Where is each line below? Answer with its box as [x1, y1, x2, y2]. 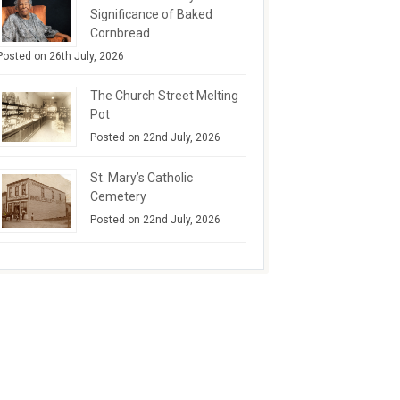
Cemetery [90, 188, 146, 204]
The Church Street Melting [90, 88, 238, 104]
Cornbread [90, 26, 150, 41]
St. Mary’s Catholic [90, 170, 193, 185]
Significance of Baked [90, 7, 212, 22]
